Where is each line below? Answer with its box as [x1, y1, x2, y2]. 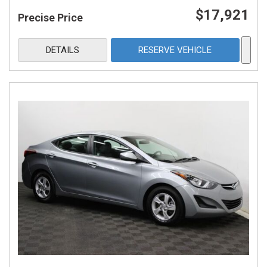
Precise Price [18, 11, 83, 24]
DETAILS [45, 45, 79, 55]
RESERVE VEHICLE [138, 45, 212, 55]
